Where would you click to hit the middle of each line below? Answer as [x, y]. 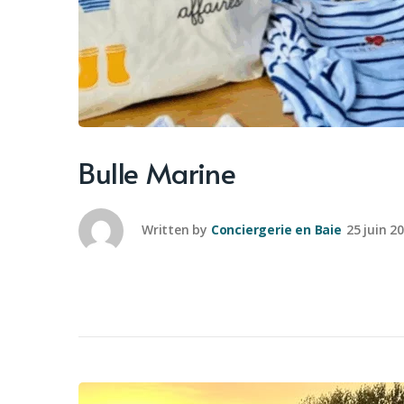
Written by [174, 229]
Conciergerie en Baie [276, 229]
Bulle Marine [157, 172]
